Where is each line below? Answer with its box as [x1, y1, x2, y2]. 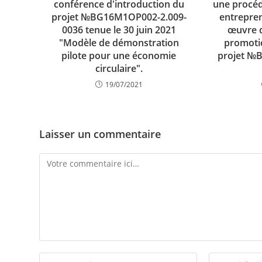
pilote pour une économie [61, 49, 177, 62]
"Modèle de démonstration [58, 36, 179, 49]
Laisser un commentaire [39, 127, 161, 141]
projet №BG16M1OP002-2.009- [51, 11, 187, 23]
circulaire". [95, 62, 143, 75]
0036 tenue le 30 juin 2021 [61, 23, 176, 36]
